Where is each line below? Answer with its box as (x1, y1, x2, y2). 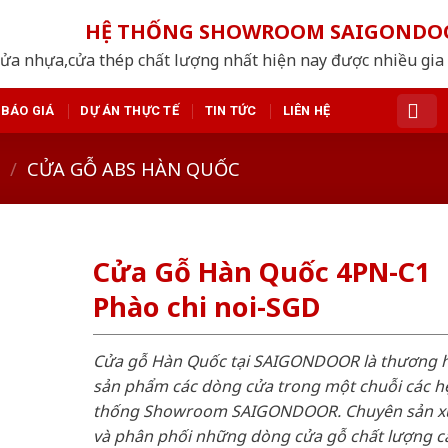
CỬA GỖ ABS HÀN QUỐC (27, 155, 241, 181)
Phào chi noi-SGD (92, 288, 320, 326)
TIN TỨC (204, 102, 257, 118)
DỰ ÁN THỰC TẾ (80, 102, 179, 118)
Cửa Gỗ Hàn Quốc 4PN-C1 (92, 253, 431, 291)
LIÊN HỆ (282, 102, 331, 118)
